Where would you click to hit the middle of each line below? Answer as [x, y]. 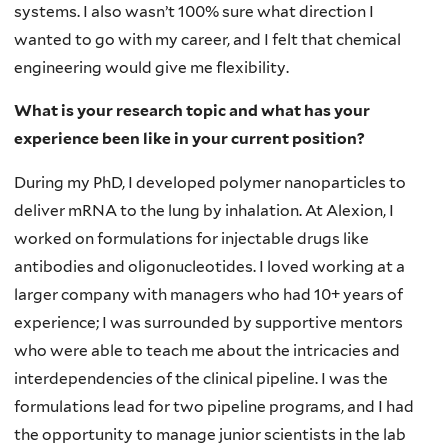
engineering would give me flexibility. [151, 67]
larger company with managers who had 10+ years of [208, 294]
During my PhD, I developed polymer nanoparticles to [210, 182]
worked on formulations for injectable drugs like [191, 238]
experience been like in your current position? [189, 139]
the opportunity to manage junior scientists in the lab [210, 434]
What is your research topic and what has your [192, 111]
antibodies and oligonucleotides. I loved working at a [209, 266]
